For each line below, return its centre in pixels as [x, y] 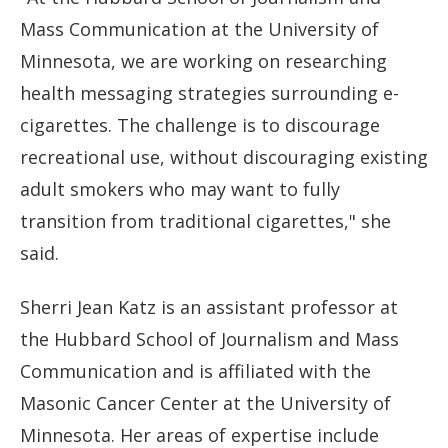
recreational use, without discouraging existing [224, 156]
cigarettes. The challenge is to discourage [200, 124]
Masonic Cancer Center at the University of [205, 403]
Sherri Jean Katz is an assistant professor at [209, 307]
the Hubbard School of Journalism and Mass [209, 339]
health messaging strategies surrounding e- [209, 92]
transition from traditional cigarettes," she [205, 220]
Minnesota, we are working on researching [203, 60]
